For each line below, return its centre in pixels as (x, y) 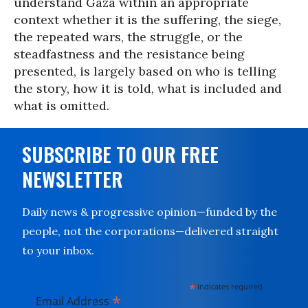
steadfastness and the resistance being (129, 54)
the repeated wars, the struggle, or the (128, 37)
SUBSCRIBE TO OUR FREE (120, 154)
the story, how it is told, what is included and (148, 88)
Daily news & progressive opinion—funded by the (150, 212)
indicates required (229, 286)
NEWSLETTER (73, 179)
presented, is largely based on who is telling (145, 71)
